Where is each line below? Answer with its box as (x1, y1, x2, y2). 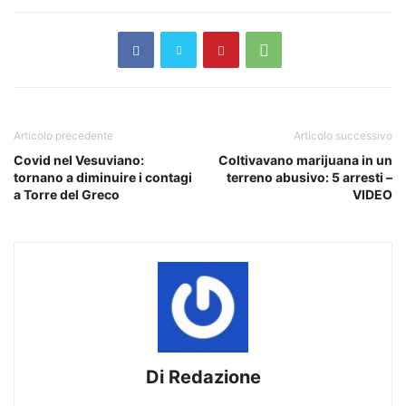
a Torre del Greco (14, 187, 120, 203)
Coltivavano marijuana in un (218, 152, 392, 169)
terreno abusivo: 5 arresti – (227, 169, 392, 186)
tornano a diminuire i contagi (14, 169, 192, 186)
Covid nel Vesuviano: (14, 152, 144, 169)
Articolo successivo (294, 129, 392, 143)
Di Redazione (145, 366, 261, 389)
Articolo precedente (14, 129, 113, 143)
